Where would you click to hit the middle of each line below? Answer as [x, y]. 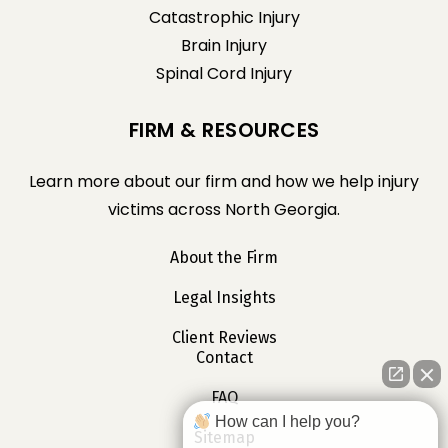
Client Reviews [224, 337]
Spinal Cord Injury [224, 73]
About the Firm [224, 257]
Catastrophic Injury [224, 17]
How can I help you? [286, 421]
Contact [224, 357]
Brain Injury [224, 45]
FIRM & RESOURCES [224, 129]
